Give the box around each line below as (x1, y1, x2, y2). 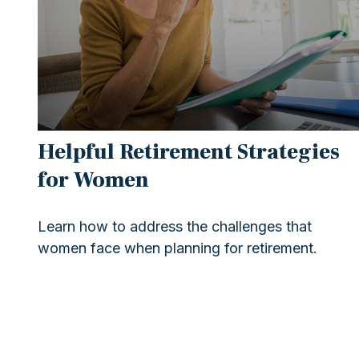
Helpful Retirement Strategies (37, 137, 340, 166)
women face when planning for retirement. (37, 239, 317, 256)
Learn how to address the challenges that (37, 217, 312, 235)
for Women (37, 165, 149, 194)
